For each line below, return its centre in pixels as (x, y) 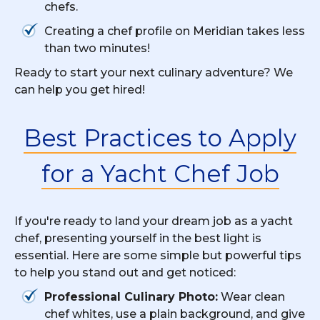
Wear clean (251, 296)
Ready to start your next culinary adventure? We (154, 72)
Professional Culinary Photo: (131, 296)
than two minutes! (97, 48)
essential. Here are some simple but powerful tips (158, 255)
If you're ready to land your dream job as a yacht (154, 221)
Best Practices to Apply (160, 137)
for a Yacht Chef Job (160, 173)
